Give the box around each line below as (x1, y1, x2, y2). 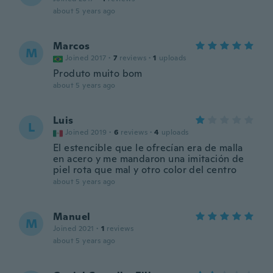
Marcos (53, 40, 90, 52)
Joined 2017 (65, 53, 107, 63)
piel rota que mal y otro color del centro (53, 163, 237, 176)
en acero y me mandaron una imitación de (53, 152, 244, 165)
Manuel (53, 210, 91, 223)
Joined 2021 (53, 224, 94, 233)
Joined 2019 (65, 127, 107, 137)
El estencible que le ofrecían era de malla (53, 141, 243, 154)
